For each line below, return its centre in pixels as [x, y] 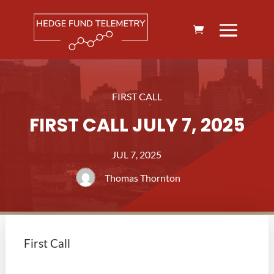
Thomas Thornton [142, 177]
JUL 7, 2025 [137, 154]
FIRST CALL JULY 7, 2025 [137, 125]
